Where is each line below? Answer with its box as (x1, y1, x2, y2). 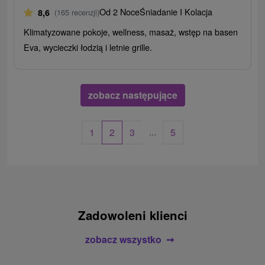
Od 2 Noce (99, 5, 140, 18)
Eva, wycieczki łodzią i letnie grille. (24, 41, 153, 54)
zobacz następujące (88, 88, 177, 102)
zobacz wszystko (85, 232, 161, 246)
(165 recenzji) (54, 7, 100, 18)
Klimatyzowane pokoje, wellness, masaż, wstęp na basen (24, 25, 238, 38)
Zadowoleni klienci (77, 206, 188, 224)
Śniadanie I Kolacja (140, 5, 213, 18)
